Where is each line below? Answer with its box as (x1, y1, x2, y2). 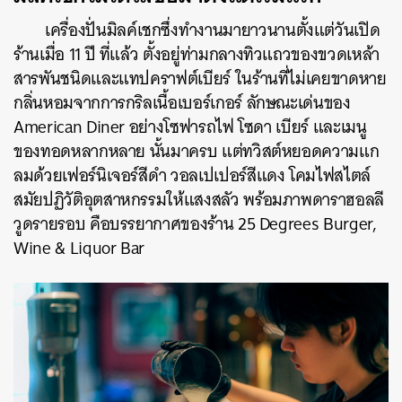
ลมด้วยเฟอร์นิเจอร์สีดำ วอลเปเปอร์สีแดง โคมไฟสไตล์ (13, 160, 371, 190)
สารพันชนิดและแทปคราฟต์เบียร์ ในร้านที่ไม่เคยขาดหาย (13, 63, 387, 93)
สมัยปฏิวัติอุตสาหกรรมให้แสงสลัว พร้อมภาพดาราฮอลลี (13, 184, 384, 214)
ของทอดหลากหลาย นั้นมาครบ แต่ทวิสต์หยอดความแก (13, 135, 380, 166)
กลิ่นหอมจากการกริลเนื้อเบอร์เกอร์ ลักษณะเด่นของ (13, 87, 351, 118)
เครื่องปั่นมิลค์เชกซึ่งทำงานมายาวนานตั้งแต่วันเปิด (45, 14, 380, 45)
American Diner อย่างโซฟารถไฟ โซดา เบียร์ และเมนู (13, 111, 367, 142)
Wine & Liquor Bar (13, 232, 145, 263)
